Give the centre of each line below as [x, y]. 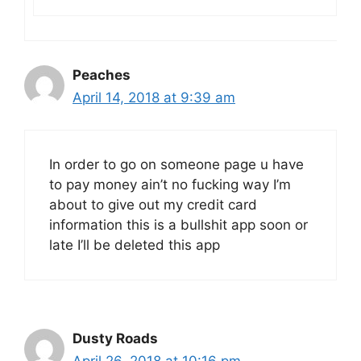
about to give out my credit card [153, 205]
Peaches [102, 75]
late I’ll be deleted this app [135, 245]
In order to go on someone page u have [176, 165]
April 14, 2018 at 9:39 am [154, 97]
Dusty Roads [115, 339]
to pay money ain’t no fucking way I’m [170, 185]
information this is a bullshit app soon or [178, 225]
